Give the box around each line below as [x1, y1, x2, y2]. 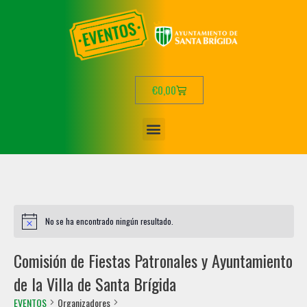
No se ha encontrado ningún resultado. [45, 214, 173, 227]
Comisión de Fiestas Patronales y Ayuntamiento [13, 247, 293, 273]
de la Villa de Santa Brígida [13, 271, 176, 296]
